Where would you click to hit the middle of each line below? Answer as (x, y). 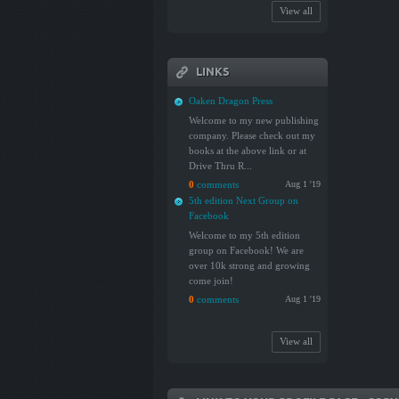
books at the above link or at (248, 151)
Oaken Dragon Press (231, 101)
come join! (211, 281)
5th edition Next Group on (244, 200)
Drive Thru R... (220, 166)
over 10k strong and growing (249, 265)
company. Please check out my (252, 135)
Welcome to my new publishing (254, 120)
